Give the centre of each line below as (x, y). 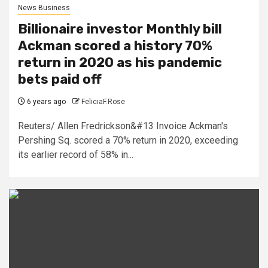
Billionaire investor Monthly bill (120, 29)
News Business (44, 7)
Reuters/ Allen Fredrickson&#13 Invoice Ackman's (123, 126)
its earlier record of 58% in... (76, 154)
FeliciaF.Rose (103, 101)
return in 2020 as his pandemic (120, 62)
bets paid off (60, 79)
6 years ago (45, 101)
